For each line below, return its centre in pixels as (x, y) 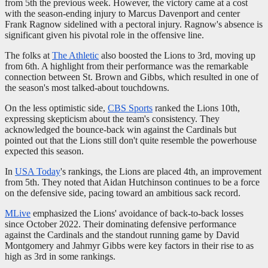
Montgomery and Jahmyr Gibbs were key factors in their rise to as (129, 245)
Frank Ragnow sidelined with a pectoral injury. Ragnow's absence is (134, 24)
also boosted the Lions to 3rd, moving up (177, 55)
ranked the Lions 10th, (196, 108)
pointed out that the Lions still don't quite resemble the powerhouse (131, 140)
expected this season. (44, 151)
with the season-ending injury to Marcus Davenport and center (122, 13)
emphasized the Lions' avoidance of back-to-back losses (137, 213)
